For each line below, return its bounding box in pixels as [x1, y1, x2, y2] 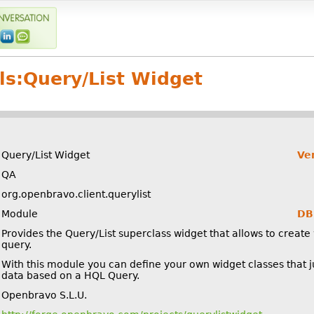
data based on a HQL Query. [1, 269, 139, 281]
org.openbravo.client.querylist [1, 188, 151, 200]
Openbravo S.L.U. [1, 289, 87, 301]
